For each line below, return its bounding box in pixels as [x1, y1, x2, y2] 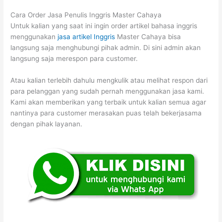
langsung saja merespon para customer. [10, 54, 138, 62]
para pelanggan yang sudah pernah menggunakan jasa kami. [10, 87, 205, 95]
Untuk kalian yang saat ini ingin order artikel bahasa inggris [10, 21, 198, 30]
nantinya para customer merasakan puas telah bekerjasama [10, 109, 202, 117]
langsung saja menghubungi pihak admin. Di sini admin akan [10, 43, 201, 52]
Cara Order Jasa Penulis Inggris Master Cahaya [10, 10, 162, 19]
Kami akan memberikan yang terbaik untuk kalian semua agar [10, 98, 207, 106]
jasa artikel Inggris [57, 32, 115, 41]
